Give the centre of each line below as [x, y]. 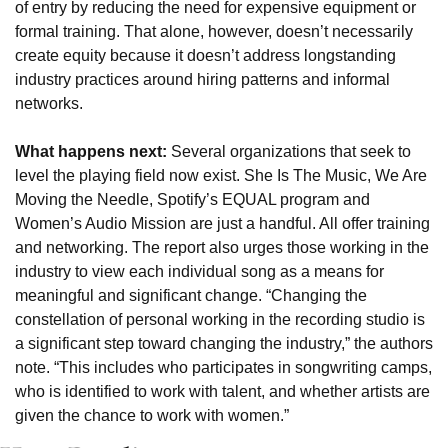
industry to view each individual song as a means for [199, 272]
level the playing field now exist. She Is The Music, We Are [221, 176]
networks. [49, 104]
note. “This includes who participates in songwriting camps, [223, 368]
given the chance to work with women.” [152, 416]
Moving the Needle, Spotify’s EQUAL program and [192, 200]
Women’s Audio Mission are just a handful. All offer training [222, 224]
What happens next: [93, 152]
